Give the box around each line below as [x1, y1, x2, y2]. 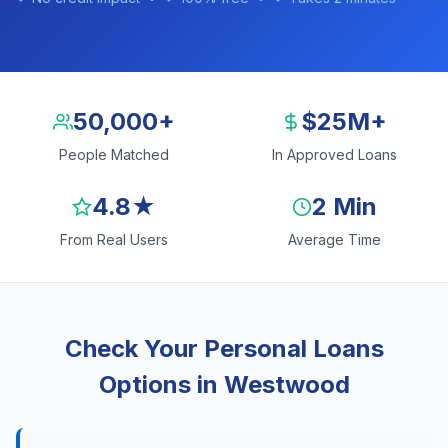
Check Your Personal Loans [64, 334, 384, 363]
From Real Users [60, 231, 168, 248]
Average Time [287, 231, 381, 248]
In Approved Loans [271, 146, 397, 163]
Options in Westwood [98, 370, 350, 399]
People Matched [59, 146, 169, 163]
